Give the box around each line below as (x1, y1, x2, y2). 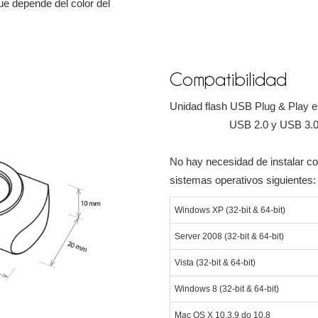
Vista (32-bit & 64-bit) (174, 258, 256, 268)
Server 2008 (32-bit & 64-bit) (174, 231, 284, 242)
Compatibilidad (170, 70, 287, 90)
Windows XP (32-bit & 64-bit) (174, 205, 285, 216)
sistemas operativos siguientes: (170, 174, 316, 187)
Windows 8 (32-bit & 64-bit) (174, 284, 279, 295)
